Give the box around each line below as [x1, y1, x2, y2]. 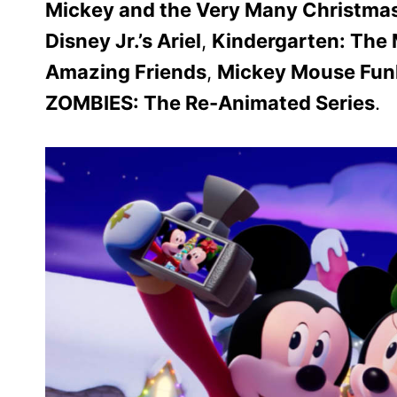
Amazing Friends [45, 59, 206, 83]
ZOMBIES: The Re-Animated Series [45, 90, 375, 114]
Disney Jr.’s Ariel [45, 28, 201, 52]
